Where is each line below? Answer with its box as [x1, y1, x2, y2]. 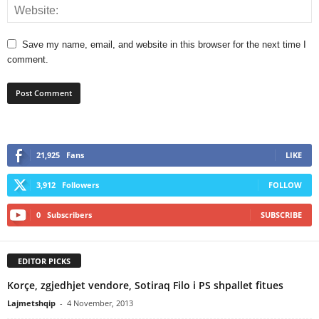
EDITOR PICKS [18, 255, 70, 266]
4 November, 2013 [67, 297, 133, 308]
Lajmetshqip [7, 297, 56, 308]
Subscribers [47, 209, 92, 220]
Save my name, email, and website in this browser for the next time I [22, 38, 306, 50]
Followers [62, 179, 99, 190]
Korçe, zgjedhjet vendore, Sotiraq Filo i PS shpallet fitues [7, 278, 283, 292]
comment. [7, 53, 48, 65]
